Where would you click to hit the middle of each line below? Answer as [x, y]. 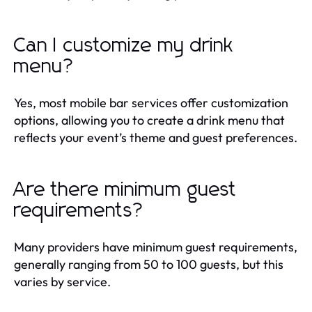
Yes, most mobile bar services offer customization [151, 102]
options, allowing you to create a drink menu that [149, 120]
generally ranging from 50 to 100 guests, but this [149, 264]
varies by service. [62, 281]
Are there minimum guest [125, 190]
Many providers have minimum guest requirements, [156, 247]
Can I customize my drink [124, 46]
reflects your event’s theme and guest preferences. [156, 137]
